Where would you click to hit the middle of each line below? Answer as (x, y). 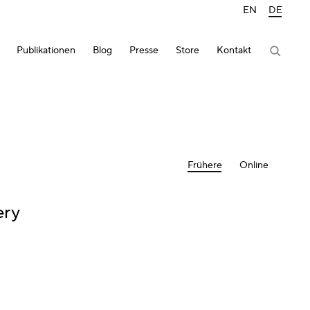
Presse (144, 50)
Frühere (205, 166)
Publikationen (46, 50)
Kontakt (234, 50)
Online (254, 166)
